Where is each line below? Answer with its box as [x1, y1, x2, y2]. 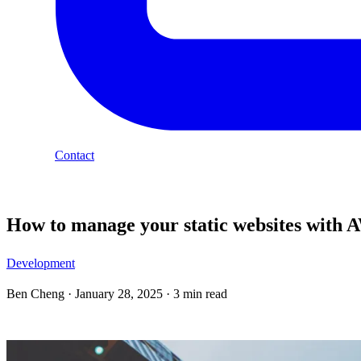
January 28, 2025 [75, 287, 163, 301]
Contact [55, 148, 94, 163]
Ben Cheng [6, 287, 68, 301]
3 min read [173, 287, 227, 301]
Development [6, 256, 75, 271]
